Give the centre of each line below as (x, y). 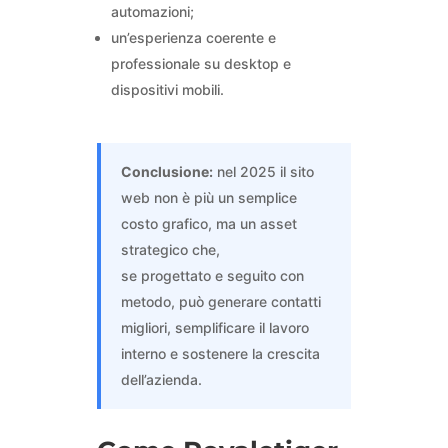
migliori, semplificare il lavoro (214, 328)
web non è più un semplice (208, 198)
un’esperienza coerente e (193, 38)
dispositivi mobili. (167, 90)
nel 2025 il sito (263, 172)
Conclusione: (166, 172)
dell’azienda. (161, 380)
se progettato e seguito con (212, 276)
